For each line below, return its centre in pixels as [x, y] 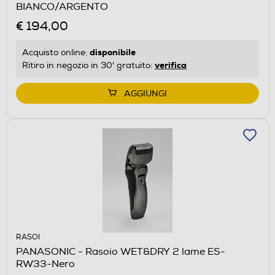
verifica [171, 65]
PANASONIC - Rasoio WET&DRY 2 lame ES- [121, 251]
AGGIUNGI [145, 93]
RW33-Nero [45, 264]
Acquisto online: [56, 52]
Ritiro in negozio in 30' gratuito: [88, 65]
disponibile [113, 52]
